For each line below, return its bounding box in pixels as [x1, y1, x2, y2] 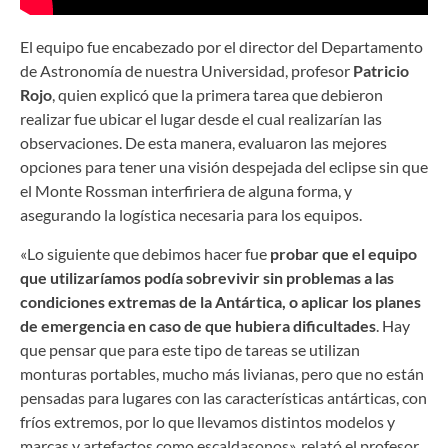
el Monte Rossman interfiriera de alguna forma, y [20, 181, 352, 201]
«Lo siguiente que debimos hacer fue [20, 243, 270, 263]
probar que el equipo [270, 243, 417, 263]
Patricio [353, 61, 409, 81]
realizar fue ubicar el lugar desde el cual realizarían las [20, 109, 382, 129]
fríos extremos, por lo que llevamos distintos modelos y [20, 411, 395, 431]
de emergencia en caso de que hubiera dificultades [20, 315, 376, 335]
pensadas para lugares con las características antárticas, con [20, 387, 427, 407]
